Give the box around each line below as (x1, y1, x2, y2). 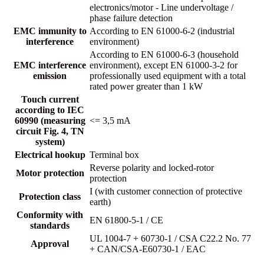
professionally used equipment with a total (90, 70, 246, 81)
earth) (90, 196, 111, 207)
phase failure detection (90, 12, 173, 23)
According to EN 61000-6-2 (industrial (90, 25, 235, 36)
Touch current (21, 94, 79, 104)
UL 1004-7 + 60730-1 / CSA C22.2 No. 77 (90, 233, 251, 243)
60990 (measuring (14, 115, 85, 126)
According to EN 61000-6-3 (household (90, 49, 239, 60)
